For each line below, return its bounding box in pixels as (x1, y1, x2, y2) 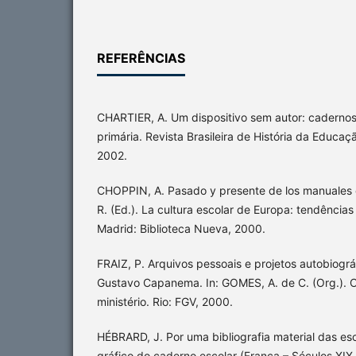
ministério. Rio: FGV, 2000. (97, 294, 233, 308)
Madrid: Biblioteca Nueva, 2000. (97, 221, 265, 235)
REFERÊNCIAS (97, 49, 185, 66)
